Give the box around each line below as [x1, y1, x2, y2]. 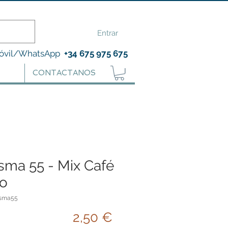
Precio [112, 209, 150, 225]
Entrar [97, 28, 118, 38]
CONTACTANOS [33, 68, 96, 77]
